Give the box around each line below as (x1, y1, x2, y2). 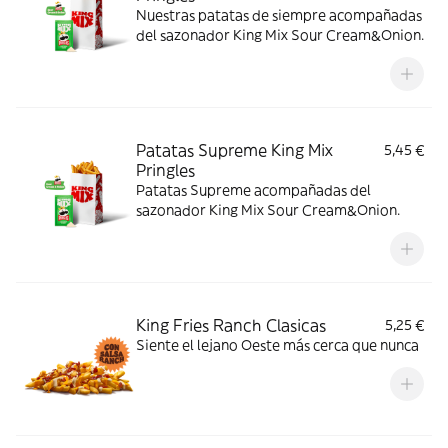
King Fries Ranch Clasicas (136, 315, 326, 335)
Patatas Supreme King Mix (136, 140, 333, 160)
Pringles (136, 160, 195, 180)
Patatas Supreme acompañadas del (136, 181, 371, 199)
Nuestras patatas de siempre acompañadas (136, 6, 329, 24)
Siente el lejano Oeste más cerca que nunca (136, 336, 419, 354)
